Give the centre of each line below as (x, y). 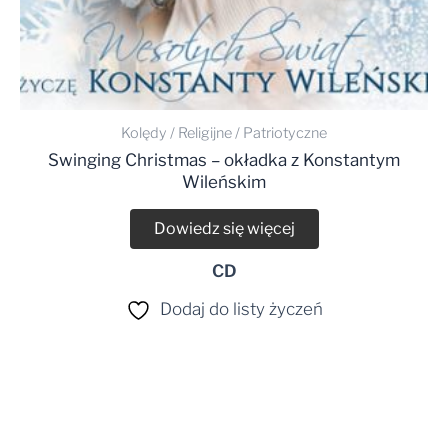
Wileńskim (224, 181)
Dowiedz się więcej (224, 229)
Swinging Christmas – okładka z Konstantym (224, 159)
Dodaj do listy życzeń (241, 309)
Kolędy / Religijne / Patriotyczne (224, 132)
